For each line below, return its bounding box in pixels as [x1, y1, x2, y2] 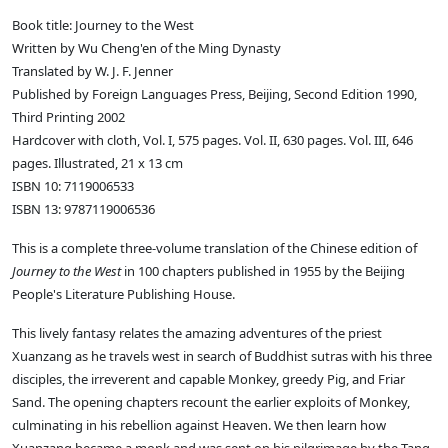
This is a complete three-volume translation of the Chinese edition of [12, 239, 417, 258]
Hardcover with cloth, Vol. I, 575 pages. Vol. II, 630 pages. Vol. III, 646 [12, 131, 413, 150]
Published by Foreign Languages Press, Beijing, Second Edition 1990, [12, 85, 417, 104]
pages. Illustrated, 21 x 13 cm [12, 154, 183, 173]
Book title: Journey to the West [12, 16, 194, 35]
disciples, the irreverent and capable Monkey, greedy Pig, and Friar [12, 370, 405, 389]
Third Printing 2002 [12, 108, 125, 127]
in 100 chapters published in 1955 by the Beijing [121, 262, 405, 281]
